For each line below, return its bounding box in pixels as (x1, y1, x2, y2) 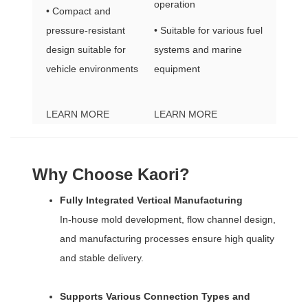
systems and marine (153, 44, 242, 56)
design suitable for (45, 44, 126, 56)
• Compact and (45, 5, 111, 17)
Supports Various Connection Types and (59, 291, 250, 302)
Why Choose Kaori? (32, 165, 190, 184)
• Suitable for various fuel (153, 25, 263, 36)
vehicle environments (45, 63, 138, 75)
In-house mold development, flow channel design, (59, 214, 276, 225)
